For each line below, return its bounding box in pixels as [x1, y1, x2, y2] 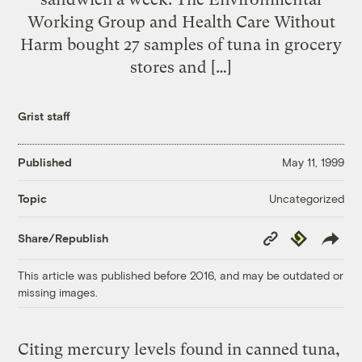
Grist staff [18, 108, 71, 123]
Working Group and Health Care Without [27, 11, 335, 32]
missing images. [18, 284, 99, 299]
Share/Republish [18, 231, 109, 246]
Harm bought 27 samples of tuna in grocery [20, 34, 342, 54]
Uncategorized [268, 191, 344, 205]
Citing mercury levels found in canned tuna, [18, 339, 341, 359]
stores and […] [130, 57, 232, 77]
